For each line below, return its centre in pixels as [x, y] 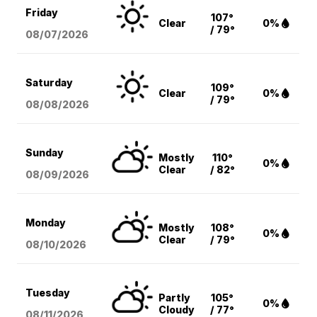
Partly [175, 298]
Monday [46, 223]
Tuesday [48, 293]
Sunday [45, 153]
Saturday [50, 83]
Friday [42, 13]
